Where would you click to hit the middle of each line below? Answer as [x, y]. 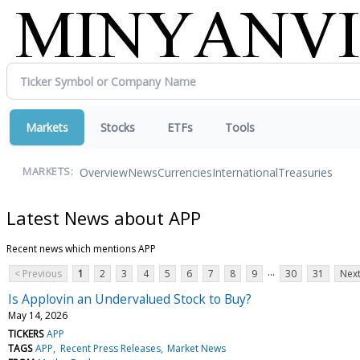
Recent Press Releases [110, 348]
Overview [104, 172]
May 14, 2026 [38, 315]
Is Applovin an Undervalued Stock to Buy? [130, 299]
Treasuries [305, 172]
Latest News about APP [104, 217]
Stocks [118, 127]
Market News [196, 348]
